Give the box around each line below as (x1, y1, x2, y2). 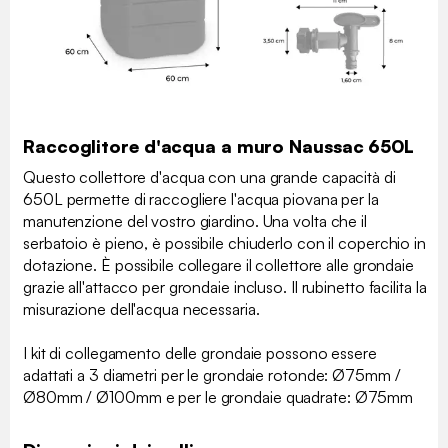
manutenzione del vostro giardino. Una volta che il (23, 211, 367, 232)
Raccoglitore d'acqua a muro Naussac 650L (23, 135, 414, 158)
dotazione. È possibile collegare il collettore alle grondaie (23, 255, 414, 276)
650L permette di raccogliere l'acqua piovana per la (23, 189, 379, 210)
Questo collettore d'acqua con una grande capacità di (23, 167, 396, 188)
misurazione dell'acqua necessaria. (23, 299, 264, 320)
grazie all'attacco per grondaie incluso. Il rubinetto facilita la (23, 277, 427, 298)
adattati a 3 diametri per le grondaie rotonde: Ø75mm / (23, 365, 401, 386)
